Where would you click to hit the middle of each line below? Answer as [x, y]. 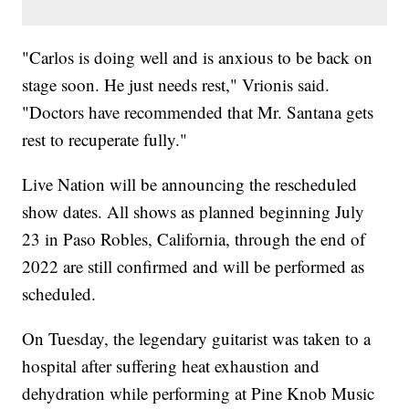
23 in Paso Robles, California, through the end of [194, 239]
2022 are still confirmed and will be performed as [194, 267]
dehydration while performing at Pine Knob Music [199, 393]
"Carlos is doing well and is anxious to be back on [198, 58]
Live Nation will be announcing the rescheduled [190, 184]
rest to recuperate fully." [105, 140]
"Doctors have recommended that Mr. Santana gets [198, 112]
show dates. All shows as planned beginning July [194, 212]
